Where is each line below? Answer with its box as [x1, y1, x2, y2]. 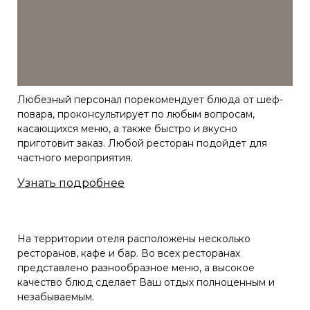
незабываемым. [17, 291, 94, 304]
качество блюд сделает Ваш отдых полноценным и [17, 276, 275, 289]
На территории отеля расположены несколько [17, 232, 250, 246]
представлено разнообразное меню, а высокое [17, 262, 255, 275]
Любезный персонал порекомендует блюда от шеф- [17, 93, 283, 107]
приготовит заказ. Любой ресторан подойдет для [17, 137, 267, 150]
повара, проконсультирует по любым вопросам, [17, 108, 255, 121]
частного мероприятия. [17, 152, 133, 165]
